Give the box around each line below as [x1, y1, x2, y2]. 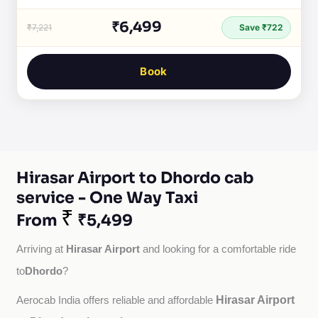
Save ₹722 [236, 22, 283, 33]
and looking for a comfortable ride [140, 243, 297, 255]
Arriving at [16, 243, 67, 255]
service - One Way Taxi [16, 188, 199, 207]
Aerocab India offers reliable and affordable [16, 295, 216, 306]
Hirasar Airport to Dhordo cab [16, 168, 254, 187]
